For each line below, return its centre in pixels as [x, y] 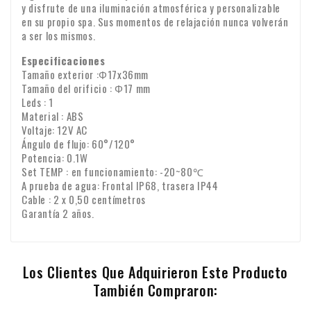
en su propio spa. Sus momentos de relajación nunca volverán [155, 22]
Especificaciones [64, 61]
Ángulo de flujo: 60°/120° [78, 144]
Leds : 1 [37, 102]
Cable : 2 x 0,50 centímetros [84, 200]
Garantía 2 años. [58, 213]
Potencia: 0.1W [55, 158]
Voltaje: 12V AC [54, 130]
